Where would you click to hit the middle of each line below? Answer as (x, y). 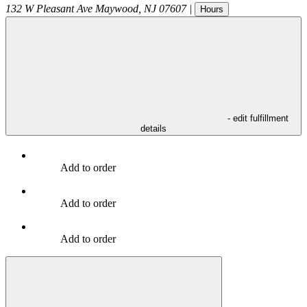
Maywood (117, 8)
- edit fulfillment (258, 118)
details (153, 128)
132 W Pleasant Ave (49, 8)
